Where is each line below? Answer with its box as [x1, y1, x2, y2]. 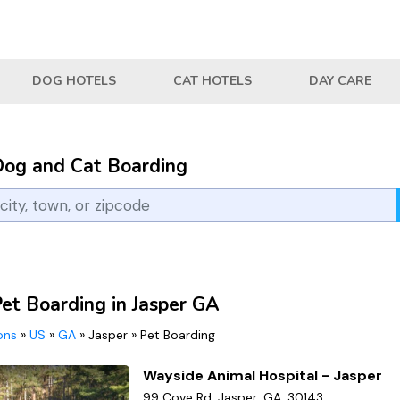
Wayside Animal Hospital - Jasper [143, 365, 383, 385]
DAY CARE [309, 72, 371, 89]
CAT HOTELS [173, 72, 252, 89]
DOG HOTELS [32, 72, 116, 89]
